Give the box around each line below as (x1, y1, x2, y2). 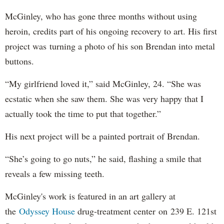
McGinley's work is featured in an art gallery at (5, 189, 175, 202)
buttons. (5, 54, 34, 67)
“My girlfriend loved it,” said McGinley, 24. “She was (5, 77, 201, 89)
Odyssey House (19, 204, 75, 217)
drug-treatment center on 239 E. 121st (75, 204, 216, 217)
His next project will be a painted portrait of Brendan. (5, 129, 200, 142)
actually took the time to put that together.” (5, 107, 161, 119)
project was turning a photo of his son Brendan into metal (5, 39, 215, 52)
